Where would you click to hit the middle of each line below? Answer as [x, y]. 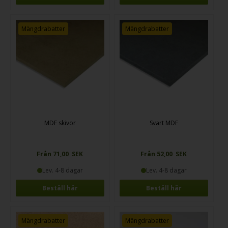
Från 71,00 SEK [60, 154]
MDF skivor [60, 123]
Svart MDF [164, 123]
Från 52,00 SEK [164, 154]
